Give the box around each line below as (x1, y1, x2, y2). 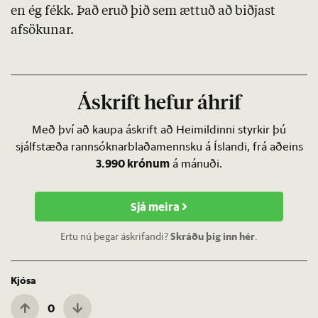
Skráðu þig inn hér (170, 230, 255, 243)
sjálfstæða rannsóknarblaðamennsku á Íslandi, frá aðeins (15, 139, 303, 154)
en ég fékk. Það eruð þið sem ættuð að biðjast (11, 5, 275, 18)
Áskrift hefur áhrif (77, 94, 241, 114)
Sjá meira (131, 199, 182, 214)
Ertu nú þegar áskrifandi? (60, 230, 170, 243)
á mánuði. (170, 156, 222, 171)
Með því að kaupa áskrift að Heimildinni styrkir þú (32, 122, 286, 137)
